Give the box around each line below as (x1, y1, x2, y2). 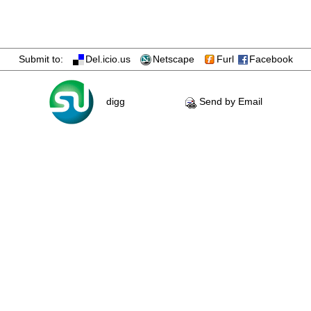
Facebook (249, 53, 293, 65)
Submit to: (19, 53, 72, 65)
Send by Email (196, 96, 262, 108)
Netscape (153, 53, 203, 65)
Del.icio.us (85, 53, 139, 65)
